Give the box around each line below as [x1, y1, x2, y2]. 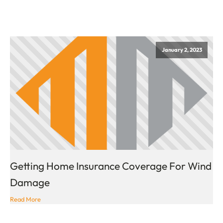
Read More [10, 195, 41, 203]
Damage [10, 176, 50, 189]
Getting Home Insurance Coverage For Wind [10, 159, 212, 173]
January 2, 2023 [161, 46, 202, 53]
